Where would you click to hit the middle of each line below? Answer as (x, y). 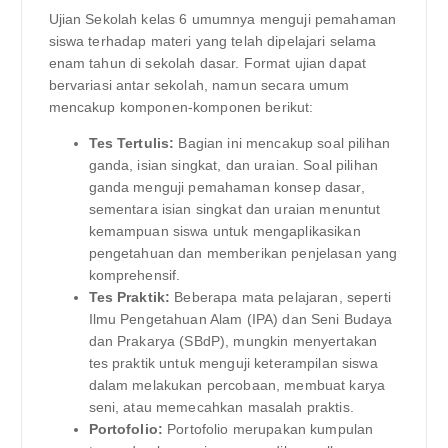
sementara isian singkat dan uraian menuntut (234, 208)
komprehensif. (134, 274)
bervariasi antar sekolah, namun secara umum (199, 84)
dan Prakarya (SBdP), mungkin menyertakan (233, 340)
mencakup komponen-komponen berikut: (181, 106)
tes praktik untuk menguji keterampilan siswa (233, 362)
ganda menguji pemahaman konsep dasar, (226, 186)
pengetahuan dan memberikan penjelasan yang (243, 252)
